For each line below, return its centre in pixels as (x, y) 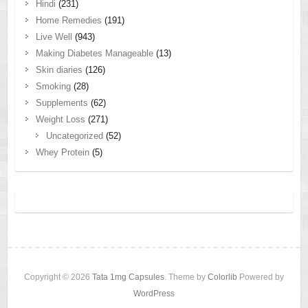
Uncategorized (74, 136)
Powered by (261, 277)
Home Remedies (68, 21)
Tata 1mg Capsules (128, 277)
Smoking (53, 87)
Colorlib (222, 277)
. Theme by (186, 277)
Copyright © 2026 (58, 277)
